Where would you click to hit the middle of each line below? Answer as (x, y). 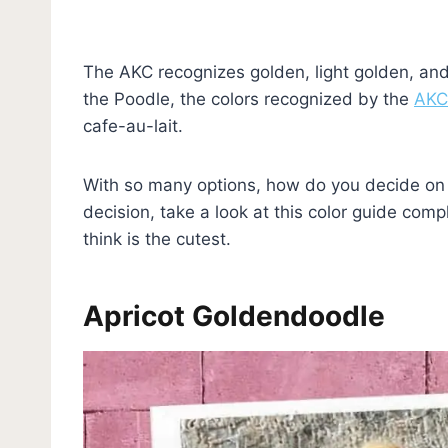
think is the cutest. (159, 238)
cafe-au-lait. (135, 125)
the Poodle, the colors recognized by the (248, 98)
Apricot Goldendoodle (234, 315)
